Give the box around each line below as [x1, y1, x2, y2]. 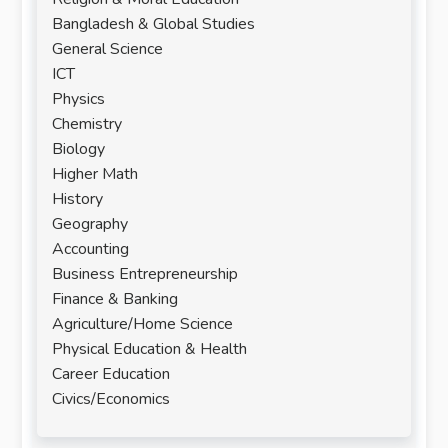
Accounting [52, 238, 130, 260]
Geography [52, 213, 129, 235]
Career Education [52, 363, 171, 385]
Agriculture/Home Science [52, 313, 234, 335]
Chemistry [52, 113, 123, 135]
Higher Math [52, 163, 139, 185]
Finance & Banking [52, 288, 179, 310]
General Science [52, 38, 164, 60]
